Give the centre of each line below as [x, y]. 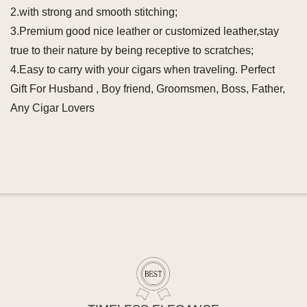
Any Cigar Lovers [52, 108]
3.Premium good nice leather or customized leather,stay [145, 31]
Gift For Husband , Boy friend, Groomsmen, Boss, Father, [148, 89]
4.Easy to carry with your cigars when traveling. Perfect [143, 70]
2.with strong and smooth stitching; [94, 12]
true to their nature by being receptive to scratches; [132, 50]
